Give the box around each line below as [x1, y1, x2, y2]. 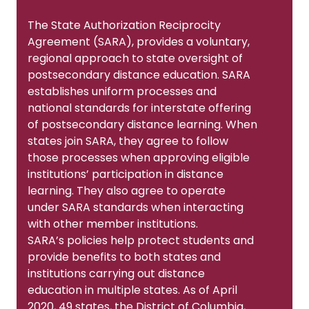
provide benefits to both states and [28, 248, 221, 265]
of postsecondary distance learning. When [28, 116, 257, 132]
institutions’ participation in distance [28, 166, 223, 182]
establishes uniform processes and [28, 83, 217, 99]
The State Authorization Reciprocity [28, 17, 221, 33]
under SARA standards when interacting [28, 199, 243, 215]
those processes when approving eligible [28, 149, 250, 166]
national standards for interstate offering [28, 99, 251, 116]
